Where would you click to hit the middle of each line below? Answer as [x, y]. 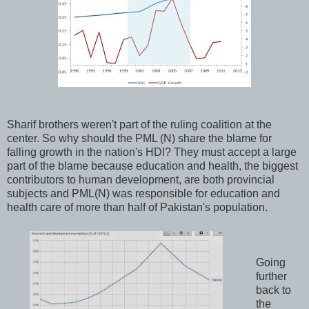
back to [273, 290]
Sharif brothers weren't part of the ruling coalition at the [139, 125]
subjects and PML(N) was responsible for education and [143, 194]
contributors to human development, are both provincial [141, 180]
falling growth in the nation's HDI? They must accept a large [152, 152]
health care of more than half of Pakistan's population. [137, 208]
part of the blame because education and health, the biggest [152, 166]
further [271, 277]
